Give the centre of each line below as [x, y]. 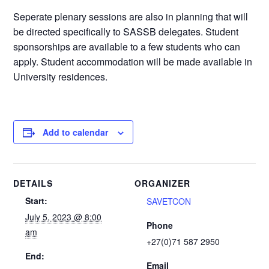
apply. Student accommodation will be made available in [133, 62]
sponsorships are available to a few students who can [127, 47]
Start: [37, 201]
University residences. [61, 77]
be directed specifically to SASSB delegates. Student [126, 32]
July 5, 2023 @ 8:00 [64, 217]
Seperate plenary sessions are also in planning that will [131, 17]
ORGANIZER [162, 183]
